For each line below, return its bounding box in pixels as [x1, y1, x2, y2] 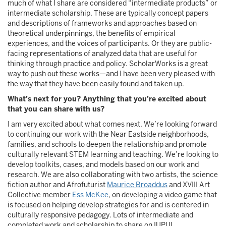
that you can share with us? [8, 104, 104, 114]
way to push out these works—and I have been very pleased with [8, 69, 215, 78]
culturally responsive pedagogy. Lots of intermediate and [8, 210, 193, 219]
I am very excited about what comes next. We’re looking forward [8, 120, 217, 129]
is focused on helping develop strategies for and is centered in [8, 200, 209, 209]
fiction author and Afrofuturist [8, 180, 107, 189]
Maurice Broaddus [107, 180, 167, 189]
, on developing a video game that [108, 190, 217, 199]
